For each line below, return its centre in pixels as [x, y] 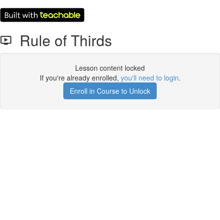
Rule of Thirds [62, 40]
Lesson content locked [110, 68]
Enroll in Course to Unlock [110, 91]
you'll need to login [150, 78]
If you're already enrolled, [80, 78]
